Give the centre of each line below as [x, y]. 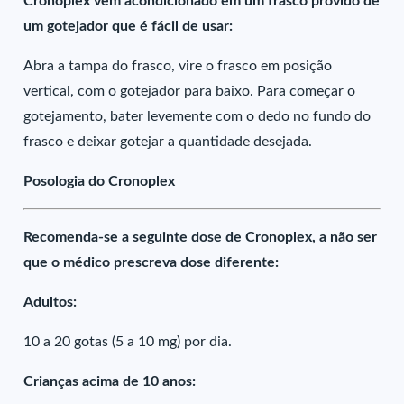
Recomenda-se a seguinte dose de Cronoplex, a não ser [201, 237]
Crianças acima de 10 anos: [110, 381]
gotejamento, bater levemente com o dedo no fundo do [197, 116]
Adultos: [50, 302]
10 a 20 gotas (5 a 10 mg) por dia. [128, 342]
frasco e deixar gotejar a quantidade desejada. [168, 142]
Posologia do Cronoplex [100, 181]
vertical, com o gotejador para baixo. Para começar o [190, 91]
